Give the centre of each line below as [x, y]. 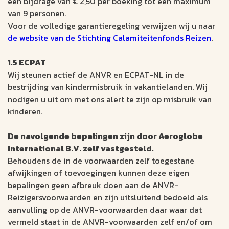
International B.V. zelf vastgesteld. [81, 148]
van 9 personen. [37, 14]
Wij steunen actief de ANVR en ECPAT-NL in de [96, 75]
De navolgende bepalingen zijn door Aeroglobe [105, 136]
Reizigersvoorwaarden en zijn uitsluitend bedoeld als [108, 198]
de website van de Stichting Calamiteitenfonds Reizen [109, 38]
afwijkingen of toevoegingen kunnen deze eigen [98, 173]
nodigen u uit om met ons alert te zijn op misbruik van [110, 99]
